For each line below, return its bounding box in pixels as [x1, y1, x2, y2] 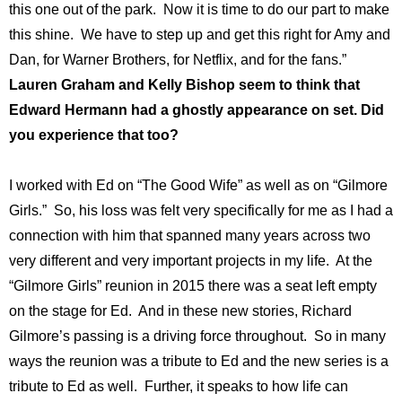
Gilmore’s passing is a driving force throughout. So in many [9, 328, 386, 345]
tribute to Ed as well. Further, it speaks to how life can [9, 379, 348, 395]
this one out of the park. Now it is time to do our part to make [9, 2, 389, 18]
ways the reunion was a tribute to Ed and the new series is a [9, 354, 389, 370]
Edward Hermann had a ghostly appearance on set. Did [9, 102, 384, 118]
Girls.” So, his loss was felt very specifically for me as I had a [9, 203, 393, 219]
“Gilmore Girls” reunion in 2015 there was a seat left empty [9, 278, 377, 294]
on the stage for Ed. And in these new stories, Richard [9, 303, 352, 319]
